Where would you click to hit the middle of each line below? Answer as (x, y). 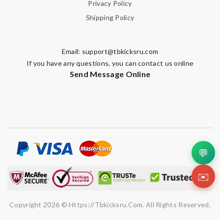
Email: (72, 52)
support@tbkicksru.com (120, 52)
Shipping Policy (110, 18)
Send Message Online (110, 74)
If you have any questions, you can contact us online (110, 63)
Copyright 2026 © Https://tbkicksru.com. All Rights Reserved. (110, 205)
